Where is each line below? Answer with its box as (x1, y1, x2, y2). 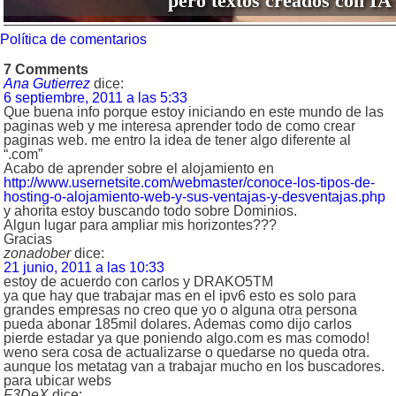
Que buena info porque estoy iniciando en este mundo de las (4, 104, 384, 120)
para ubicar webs (4, 373, 111, 389)
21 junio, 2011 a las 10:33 (4, 260, 164, 276)
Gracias (4, 232, 52, 247)
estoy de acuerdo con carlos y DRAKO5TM (4, 274, 273, 290)
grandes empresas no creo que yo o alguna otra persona (4, 302, 357, 318)
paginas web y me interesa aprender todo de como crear (4, 118, 355, 134)
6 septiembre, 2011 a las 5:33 (4, 90, 187, 106)
